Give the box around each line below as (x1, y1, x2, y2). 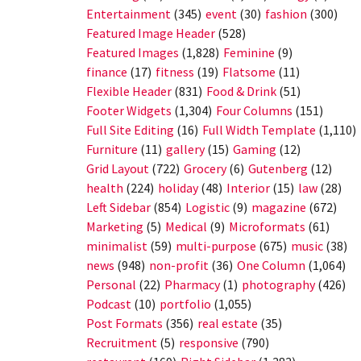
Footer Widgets (86, 102, 172, 119)
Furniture (86, 141, 138, 158)
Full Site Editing (86, 122, 174, 139)
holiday (158, 180, 198, 197)
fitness (156, 64, 194, 81)
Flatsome (222, 64, 276, 81)
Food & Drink (206, 83, 276, 100)
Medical (165, 218, 207, 235)
